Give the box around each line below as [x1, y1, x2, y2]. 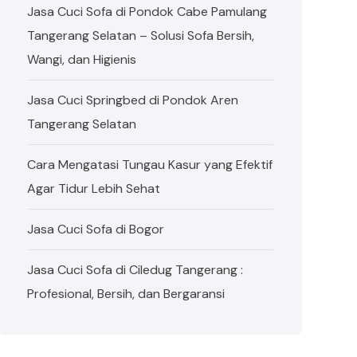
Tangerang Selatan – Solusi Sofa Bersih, [27, 27, 255, 44]
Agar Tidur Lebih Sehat [27, 180, 161, 197]
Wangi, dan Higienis [27, 51, 137, 68]
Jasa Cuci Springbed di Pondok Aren [27, 92, 239, 108]
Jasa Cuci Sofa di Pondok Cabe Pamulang [27, 3, 268, 20]
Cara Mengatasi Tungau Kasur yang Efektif [27, 156, 273, 173]
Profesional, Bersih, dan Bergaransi [27, 285, 226, 302]
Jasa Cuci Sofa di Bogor [27, 221, 165, 237]
